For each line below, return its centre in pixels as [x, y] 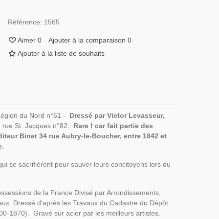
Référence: [25, 22]
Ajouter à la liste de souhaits [61, 54]
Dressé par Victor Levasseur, [116, 116]
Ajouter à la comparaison [87, 40]
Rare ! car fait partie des [112, 126]
